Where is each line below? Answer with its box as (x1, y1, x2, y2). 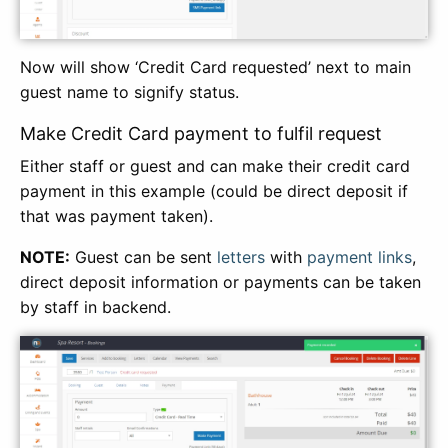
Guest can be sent (70, 247, 217, 267)
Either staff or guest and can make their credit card (20, 156, 410, 176)
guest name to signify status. (20, 82, 244, 102)
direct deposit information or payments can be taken (20, 272, 421, 292)
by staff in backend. (20, 297, 171, 317)
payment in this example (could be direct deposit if (20, 181, 408, 201)
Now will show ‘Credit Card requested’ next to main (20, 57, 411, 77)
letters (217, 247, 265, 267)
